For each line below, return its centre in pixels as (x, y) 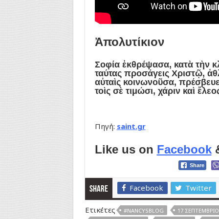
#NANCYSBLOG (143, 210)
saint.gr (131, 126)
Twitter (198, 187)
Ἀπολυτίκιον (129, 42)
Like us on (126, 149)
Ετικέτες (100, 209)
